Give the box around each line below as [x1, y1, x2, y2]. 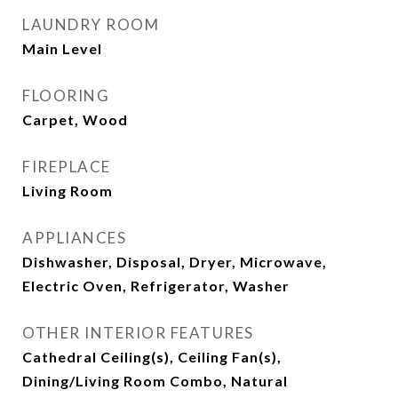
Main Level [22, 40, 102, 57]
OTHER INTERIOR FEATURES [22, 323, 254, 342]
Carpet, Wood [22, 111, 128, 128]
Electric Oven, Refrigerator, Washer [22, 277, 290, 294]
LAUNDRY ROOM [22, 15, 159, 34]
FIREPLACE [22, 157, 111, 176]
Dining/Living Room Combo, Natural [22, 372, 288, 389]
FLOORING [22, 86, 109, 105]
